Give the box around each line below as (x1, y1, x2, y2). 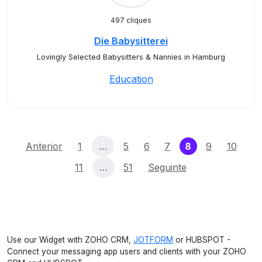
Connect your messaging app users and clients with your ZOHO (7, 247, 246, 256)
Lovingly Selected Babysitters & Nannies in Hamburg (37, 53, 225, 61)
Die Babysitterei (94, 35, 168, 47)
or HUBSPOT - (173, 235, 230, 244)
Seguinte (147, 161, 187, 173)
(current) (191, 140, 234, 151)
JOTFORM (133, 235, 173, 244)
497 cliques (111, 16, 151, 25)
